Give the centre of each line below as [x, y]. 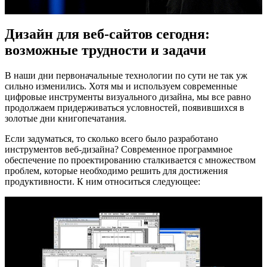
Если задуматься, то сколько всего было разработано [111, 138]
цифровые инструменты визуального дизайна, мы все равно [128, 97]
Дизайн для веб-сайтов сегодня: [107, 34]
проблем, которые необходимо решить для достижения [116, 170]
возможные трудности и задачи [105, 50]
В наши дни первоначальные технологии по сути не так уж [126, 75]
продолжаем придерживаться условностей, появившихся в [125, 107]
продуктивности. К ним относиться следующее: [103, 181]
